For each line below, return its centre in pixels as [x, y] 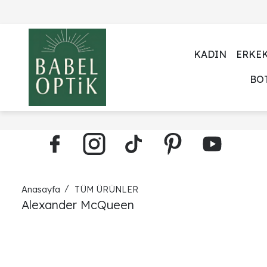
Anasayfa [41, 189]
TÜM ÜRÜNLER [106, 189]
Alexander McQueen [78, 205]
